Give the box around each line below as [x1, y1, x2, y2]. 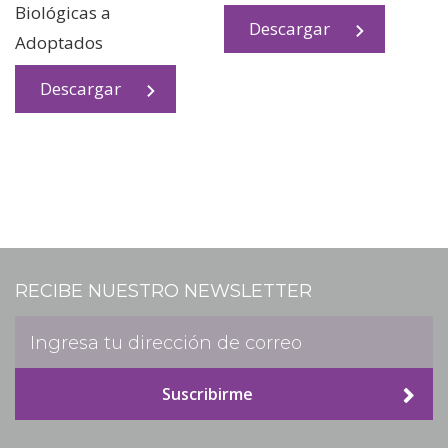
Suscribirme [161, 383, 253, 405]
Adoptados [15, 31, 103, 54]
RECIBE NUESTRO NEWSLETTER [15, 280, 312, 302]
